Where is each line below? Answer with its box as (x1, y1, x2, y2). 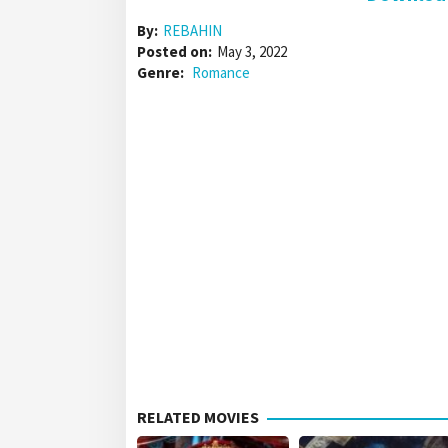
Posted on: (137, 42, 212, 62)
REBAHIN (163, 21, 222, 41)
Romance (192, 63, 250, 83)
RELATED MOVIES (137, 407, 259, 428)
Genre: (137, 63, 187, 83)
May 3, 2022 (217, 42, 287, 62)
